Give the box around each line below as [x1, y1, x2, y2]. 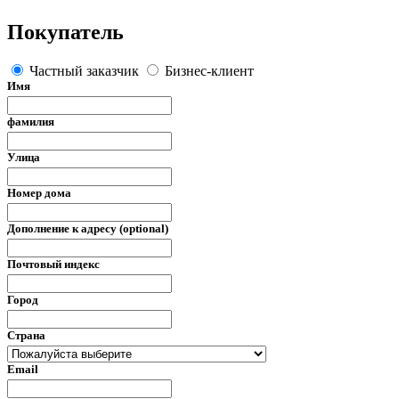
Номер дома [7, 186, 71, 200]
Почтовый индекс [7, 257, 100, 272]
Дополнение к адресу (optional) [7, 222, 168, 236]
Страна [7, 329, 45, 343]
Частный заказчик [26, 63, 142, 79]
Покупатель [7, 20, 124, 44]
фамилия [7, 115, 54, 129]
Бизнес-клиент [161, 63, 254, 79]
